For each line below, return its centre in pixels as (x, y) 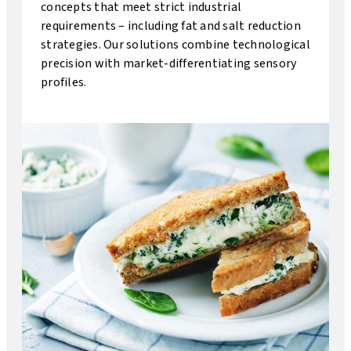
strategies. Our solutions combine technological (175, 45)
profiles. (64, 82)
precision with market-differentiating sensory (169, 63)
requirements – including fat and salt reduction (171, 26)
